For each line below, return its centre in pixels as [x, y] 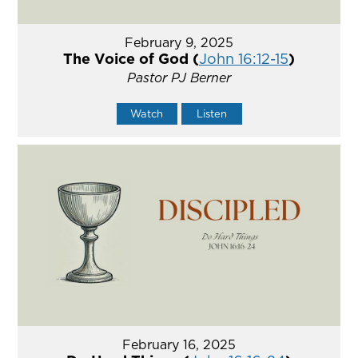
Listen [211, 114]
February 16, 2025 [179, 345]
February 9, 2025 [179, 43]
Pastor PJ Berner [179, 78]
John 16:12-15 [244, 59]
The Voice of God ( [131, 59]
